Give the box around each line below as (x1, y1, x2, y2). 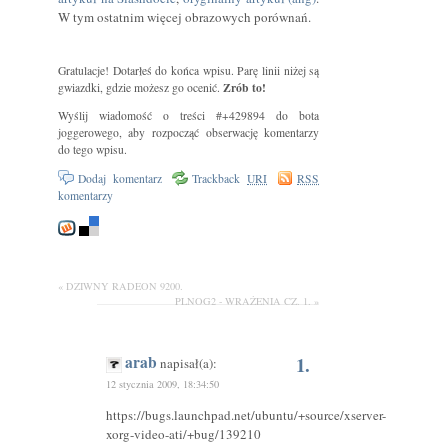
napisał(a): (156, 353, 217, 372)
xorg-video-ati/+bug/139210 (105, 424, 261, 443)
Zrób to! (222, 78, 266, 96)
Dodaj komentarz (77, 170, 162, 186)
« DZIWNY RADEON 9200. (57, 278, 183, 293)
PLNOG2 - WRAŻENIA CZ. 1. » (175, 293, 320, 308)
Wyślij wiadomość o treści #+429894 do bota (57, 108, 320, 124)
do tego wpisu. (57, 142, 127, 158)
